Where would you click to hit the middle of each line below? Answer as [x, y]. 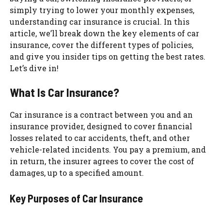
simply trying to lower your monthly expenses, [102, 10]
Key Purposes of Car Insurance [76, 198]
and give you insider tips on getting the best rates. [108, 56]
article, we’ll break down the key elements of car [104, 33]
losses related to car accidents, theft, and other [100, 138]
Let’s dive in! [34, 68]
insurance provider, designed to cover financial [101, 126]
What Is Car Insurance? [64, 92]
